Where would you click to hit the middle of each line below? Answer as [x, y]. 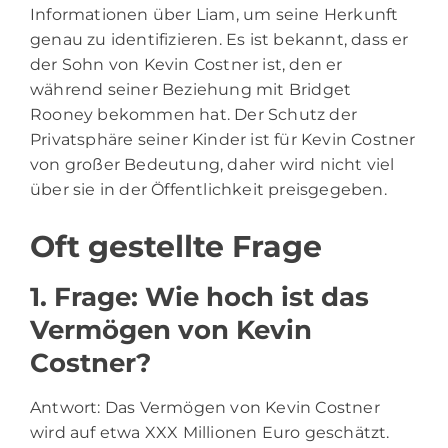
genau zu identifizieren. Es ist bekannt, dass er [219, 39]
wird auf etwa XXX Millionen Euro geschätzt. [210, 432]
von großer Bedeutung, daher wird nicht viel [212, 164]
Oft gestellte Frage [176, 246]
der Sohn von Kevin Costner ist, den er [186, 64]
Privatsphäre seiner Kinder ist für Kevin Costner [223, 139]
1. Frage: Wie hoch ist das [199, 296]
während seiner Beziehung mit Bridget [191, 89]
